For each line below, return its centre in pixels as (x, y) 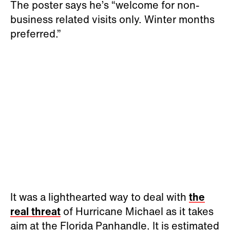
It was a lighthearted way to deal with (100, 197)
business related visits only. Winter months (112, 19)
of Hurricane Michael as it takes (137, 211)
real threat (35, 211)
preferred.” (37, 33)
